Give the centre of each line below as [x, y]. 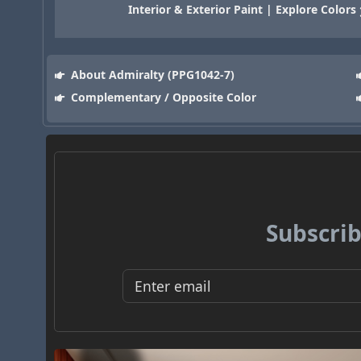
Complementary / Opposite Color [162, 98]
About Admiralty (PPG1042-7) [151, 75]
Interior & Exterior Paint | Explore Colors [243, 10]
